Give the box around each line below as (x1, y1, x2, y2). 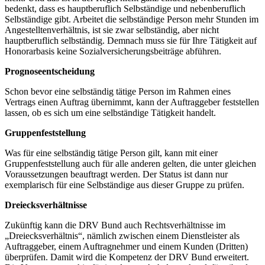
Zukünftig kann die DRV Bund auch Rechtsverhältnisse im (5, 219, 225, 230)
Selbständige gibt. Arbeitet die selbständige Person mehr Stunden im (5, 14, 258, 24)
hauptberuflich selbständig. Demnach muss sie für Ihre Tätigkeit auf (5, 35, 257, 46)
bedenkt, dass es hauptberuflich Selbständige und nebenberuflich (5, 3, 245, 14)
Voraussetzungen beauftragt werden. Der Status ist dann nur (5, 169, 228, 179)
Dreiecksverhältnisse (5, 199, 87, 210)
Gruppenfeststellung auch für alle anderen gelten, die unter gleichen (5, 158, 256, 169)
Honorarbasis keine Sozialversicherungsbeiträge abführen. (5, 46, 221, 56)
